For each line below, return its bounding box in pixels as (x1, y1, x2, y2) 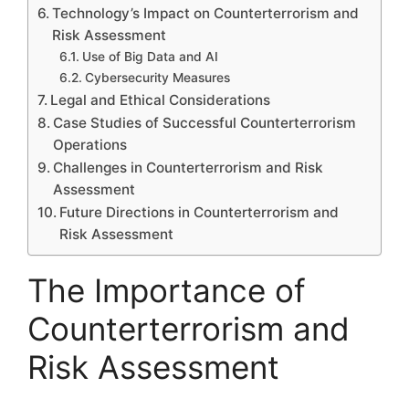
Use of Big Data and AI (81, 48, 218, 64)
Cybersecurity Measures (84, 69, 230, 85)
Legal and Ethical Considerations (50, 90, 271, 109)
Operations (53, 135, 128, 153)
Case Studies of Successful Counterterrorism (53, 113, 357, 131)
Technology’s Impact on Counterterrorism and (52, 4, 360, 22)
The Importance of (27, 270, 306, 309)
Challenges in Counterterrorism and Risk (53, 158, 324, 176)
